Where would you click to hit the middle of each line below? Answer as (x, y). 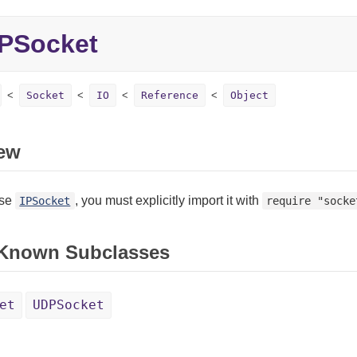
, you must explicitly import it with (168, 200)
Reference (169, 95)
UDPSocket (68, 305)
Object (249, 95)
